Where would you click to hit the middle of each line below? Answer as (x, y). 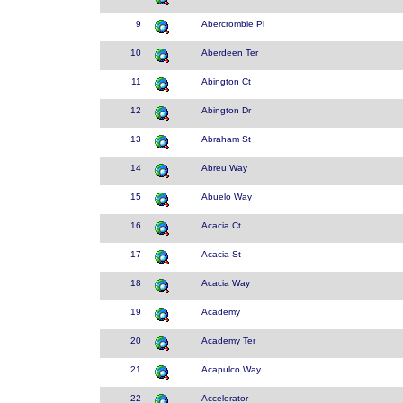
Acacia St (221, 254)
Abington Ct (226, 81)
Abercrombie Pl (233, 24)
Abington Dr (226, 110)
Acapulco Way (231, 369)
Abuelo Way (227, 197)
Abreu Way (224, 168)
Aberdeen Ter (230, 53)
